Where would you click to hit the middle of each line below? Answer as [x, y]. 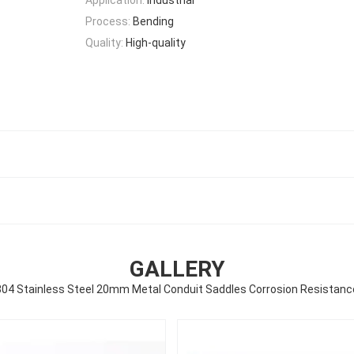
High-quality [156, 43]
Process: [108, 21]
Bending [153, 21]
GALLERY [177, 269]
